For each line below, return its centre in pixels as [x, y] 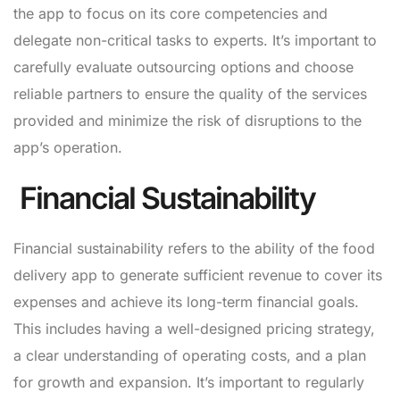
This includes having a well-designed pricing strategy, [194, 329]
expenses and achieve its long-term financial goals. [186, 302]
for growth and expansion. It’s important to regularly [189, 383]
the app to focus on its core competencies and [171, 14]
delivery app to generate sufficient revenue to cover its [198, 275]
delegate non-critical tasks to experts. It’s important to [195, 41]
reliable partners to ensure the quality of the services [190, 94]
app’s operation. [68, 148]
